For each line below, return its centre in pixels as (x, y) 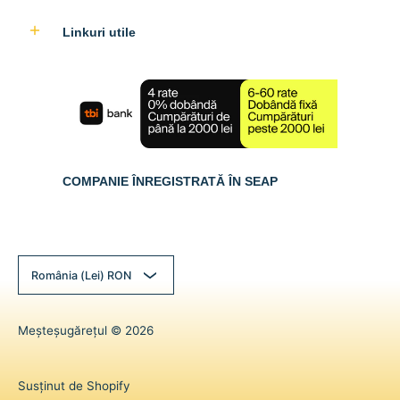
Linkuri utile (99, 32)
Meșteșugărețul (62, 331)
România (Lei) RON (81, 275)
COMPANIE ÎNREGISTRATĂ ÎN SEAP (170, 181)
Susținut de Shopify (74, 386)
